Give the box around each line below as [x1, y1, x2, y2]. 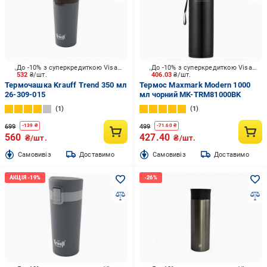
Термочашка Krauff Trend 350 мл [5, 80, 126, 89]
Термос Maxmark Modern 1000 [139, 80, 251, 89]
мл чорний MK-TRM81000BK [139, 90, 241, 99]
